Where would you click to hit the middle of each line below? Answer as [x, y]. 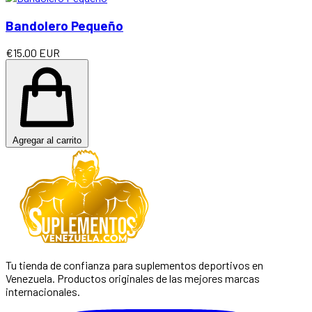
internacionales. [43, 292]
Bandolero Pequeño [64, 25]
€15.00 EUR [33, 53]
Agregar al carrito [47, 141]
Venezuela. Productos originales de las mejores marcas [133, 279]
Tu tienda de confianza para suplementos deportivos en [134, 265]
